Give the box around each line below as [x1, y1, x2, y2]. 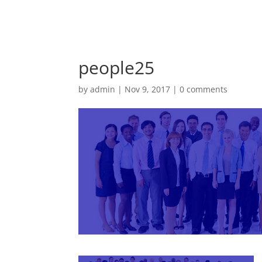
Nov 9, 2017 [125, 84, 171, 95]
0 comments [180, 84, 228, 95]
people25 [78, 56, 155, 80]
